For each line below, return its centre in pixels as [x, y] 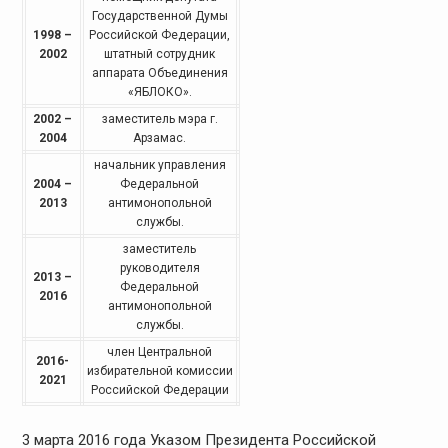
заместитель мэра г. [159, 118]
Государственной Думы [159, 15]
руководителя [159, 267]
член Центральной [160, 351]
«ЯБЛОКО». [159, 91]
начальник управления [159, 164]
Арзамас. [160, 137]
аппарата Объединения [159, 72]
